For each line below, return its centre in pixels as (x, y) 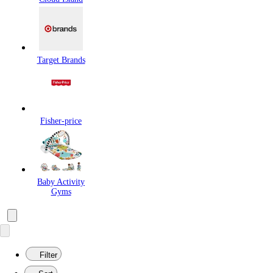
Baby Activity (61, 182)
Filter (48, 255)
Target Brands (61, 60)
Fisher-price (61, 121)
